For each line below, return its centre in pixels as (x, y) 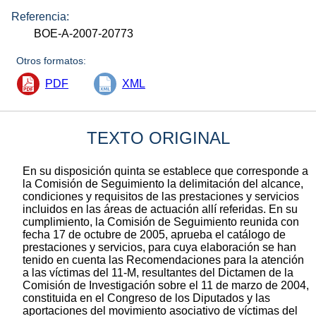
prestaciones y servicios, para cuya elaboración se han (159, 247)
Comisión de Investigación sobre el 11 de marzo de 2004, (166, 285)
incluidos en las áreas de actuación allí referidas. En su (160, 209)
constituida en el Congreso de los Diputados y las (146, 298)
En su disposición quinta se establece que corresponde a (165, 171)
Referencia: (40, 16)
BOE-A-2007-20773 (84, 33)
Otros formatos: (51, 60)
